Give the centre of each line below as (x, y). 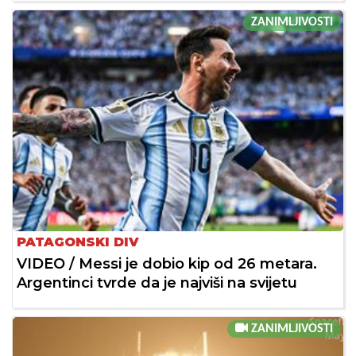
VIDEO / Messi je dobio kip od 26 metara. (167, 263)
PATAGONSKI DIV (78, 242)
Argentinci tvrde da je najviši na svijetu (157, 282)
